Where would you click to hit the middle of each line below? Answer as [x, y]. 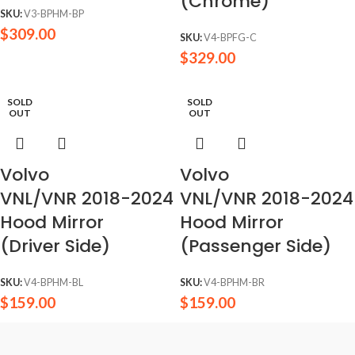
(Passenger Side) [256, 246]
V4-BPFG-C [230, 38]
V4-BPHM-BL [53, 282]
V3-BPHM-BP [54, 14]
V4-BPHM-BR [234, 282]
